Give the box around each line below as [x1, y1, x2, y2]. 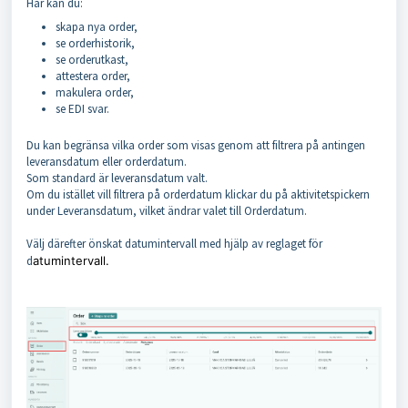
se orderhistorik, [56, 36, 135, 51]
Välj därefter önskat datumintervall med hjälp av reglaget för [26, 236, 322, 251]
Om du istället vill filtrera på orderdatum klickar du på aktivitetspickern [26, 187, 370, 202]
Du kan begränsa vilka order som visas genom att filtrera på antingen [26, 138, 365, 153]
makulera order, [56, 85, 134, 100]
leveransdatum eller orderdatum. [26, 154, 187, 169]
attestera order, [56, 68, 130, 84]
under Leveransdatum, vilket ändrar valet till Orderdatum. [26, 203, 307, 219]
